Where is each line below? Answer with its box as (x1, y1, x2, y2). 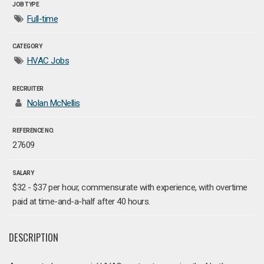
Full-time (27, 13, 58, 24)
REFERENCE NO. (12, 127, 54, 134)
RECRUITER (12, 85, 44, 92)
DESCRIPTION (9, 230, 58, 245)
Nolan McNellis (27, 97, 80, 108)
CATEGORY (12, 43, 42, 50)
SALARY (12, 169, 34, 176)
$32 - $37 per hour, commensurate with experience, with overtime (12, 181, 247, 193)
